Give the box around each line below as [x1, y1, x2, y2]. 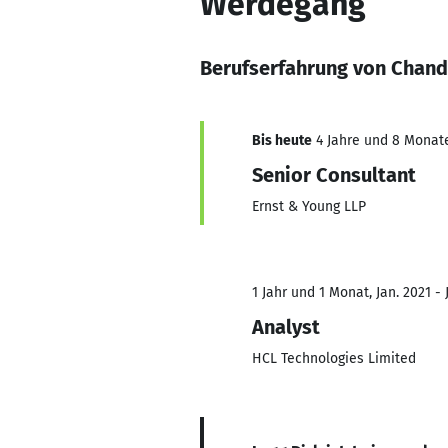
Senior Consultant [252, 163, 416, 187]
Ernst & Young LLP [252, 198, 366, 215]
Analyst [252, 315, 320, 339]
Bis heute [252, 132, 312, 149]
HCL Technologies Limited [252, 350, 416, 367]
